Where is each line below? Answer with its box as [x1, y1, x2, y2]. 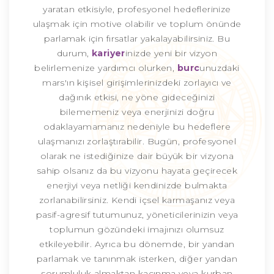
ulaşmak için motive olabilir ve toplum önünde [32, 18, 242, 30]
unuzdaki [199, 62, 240, 74]
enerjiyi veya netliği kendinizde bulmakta [46, 180, 228, 191]
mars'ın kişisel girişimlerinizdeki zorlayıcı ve [42, 77, 232, 89]
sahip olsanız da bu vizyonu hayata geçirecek [36, 165, 238, 177]
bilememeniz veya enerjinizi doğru [60, 106, 214, 118]
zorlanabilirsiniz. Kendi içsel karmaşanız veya [39, 194, 235, 206]
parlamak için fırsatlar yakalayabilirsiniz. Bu [43, 33, 231, 45]
